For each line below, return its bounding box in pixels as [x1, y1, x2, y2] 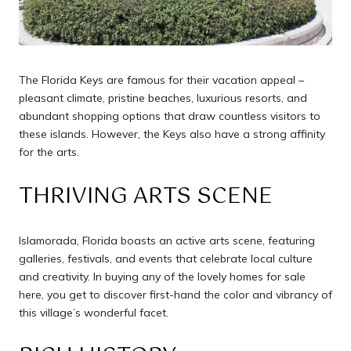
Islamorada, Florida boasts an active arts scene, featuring [19, 233, 315, 248]
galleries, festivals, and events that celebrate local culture [19, 251, 313, 266]
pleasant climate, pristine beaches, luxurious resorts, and [19, 91, 307, 106]
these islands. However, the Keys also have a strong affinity [19, 127, 325, 142]
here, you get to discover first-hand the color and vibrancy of [19, 287, 332, 302]
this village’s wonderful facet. [19, 305, 168, 320]
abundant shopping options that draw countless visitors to [19, 109, 320, 124]
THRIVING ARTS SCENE [19, 178, 273, 215]
